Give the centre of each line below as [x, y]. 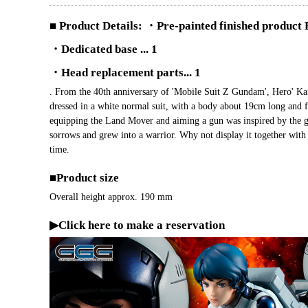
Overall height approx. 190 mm [111, 197]
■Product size [84, 178]
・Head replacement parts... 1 [125, 73]
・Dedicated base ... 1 [103, 49]
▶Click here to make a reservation [137, 225]
